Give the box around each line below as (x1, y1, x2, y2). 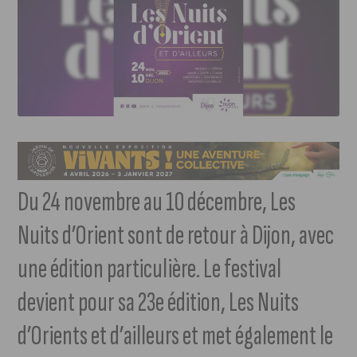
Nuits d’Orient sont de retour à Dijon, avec (18, 218, 335, 253)
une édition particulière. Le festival (18, 252, 282, 287)
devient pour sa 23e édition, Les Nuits (18, 285, 300, 320)
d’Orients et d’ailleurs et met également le (18, 319, 334, 354)
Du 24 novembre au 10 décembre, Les (18, 185, 296, 220)
